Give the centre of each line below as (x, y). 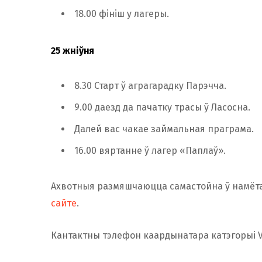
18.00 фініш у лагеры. (122, 13)
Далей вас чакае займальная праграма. (164, 129)
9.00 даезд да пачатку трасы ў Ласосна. (162, 107)
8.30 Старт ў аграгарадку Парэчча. (150, 85)
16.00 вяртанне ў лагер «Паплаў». (150, 150)
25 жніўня (73, 50)
